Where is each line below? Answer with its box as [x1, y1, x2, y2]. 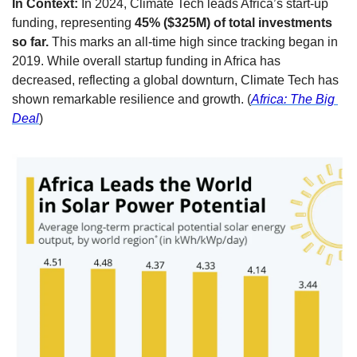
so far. [12, 35, 49, 49]
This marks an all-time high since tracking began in [49, 35, 338, 49]
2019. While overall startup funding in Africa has [12, 54, 280, 69]
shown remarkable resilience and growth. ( [12, 92, 251, 107]
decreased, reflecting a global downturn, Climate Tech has [12, 73, 339, 88]
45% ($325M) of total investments [135, 16, 332, 30]
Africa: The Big [251, 92, 335, 107]
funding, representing [12, 16, 135, 30]
